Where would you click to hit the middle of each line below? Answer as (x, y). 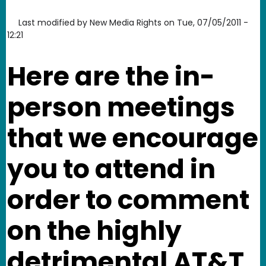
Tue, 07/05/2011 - (213, 22)
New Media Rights (126, 22)
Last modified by (53, 22)
